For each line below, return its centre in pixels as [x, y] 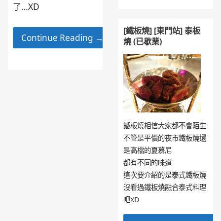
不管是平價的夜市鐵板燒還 [165, 138]
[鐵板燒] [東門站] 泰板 [162, 31]
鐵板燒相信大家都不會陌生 [165, 125]
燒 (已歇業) [143, 42]
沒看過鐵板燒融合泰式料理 [165, 187]
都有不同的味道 [148, 162]
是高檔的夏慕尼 [148, 150]
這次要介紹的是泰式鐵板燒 [165, 175]
